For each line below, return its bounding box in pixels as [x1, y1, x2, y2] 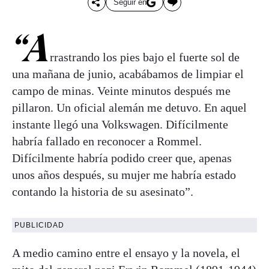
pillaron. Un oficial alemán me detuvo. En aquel [12, 100, 247, 114]
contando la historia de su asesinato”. [12, 184, 193, 198]
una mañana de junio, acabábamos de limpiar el [12, 67, 244, 80]
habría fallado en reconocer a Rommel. [12, 134, 202, 148]
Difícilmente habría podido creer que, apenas [12, 151, 232, 165]
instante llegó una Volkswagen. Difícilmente [12, 117, 228, 131]
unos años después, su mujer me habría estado [12, 168, 236, 181]
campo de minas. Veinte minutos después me [12, 83, 231, 97]
